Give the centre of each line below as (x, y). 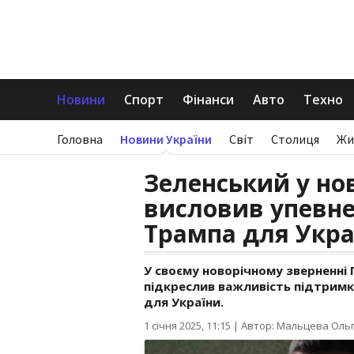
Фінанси (208, 100)
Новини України (166, 139)
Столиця (295, 139)
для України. (184, 302)
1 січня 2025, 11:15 (187, 326)
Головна (80, 139)
